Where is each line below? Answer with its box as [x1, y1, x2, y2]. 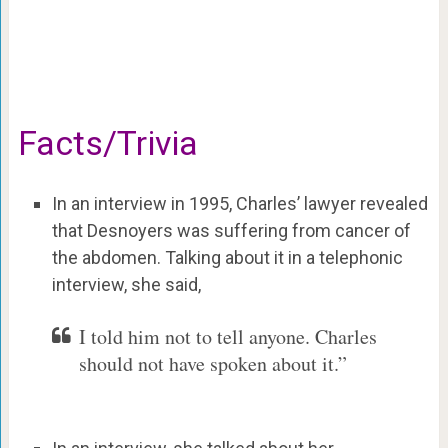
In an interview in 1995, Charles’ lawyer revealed [51, 192, 428, 214]
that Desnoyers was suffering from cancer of [51, 219, 411, 241]
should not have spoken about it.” [78, 349, 347, 377]
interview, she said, [51, 273, 201, 295]
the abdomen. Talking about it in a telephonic [51, 246, 403, 268]
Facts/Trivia [17, 122, 198, 163]
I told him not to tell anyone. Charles [78, 322, 377, 350]
